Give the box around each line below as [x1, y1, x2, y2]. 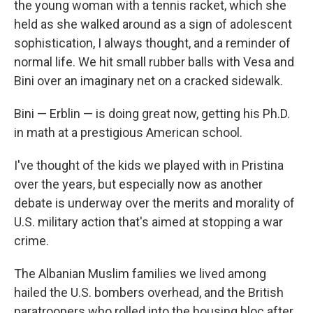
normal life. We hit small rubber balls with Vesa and [14, 54, 294, 69]
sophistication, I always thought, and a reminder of [14, 36, 291, 50]
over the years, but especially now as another [14, 177, 263, 191]
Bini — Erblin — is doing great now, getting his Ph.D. [14, 106, 290, 121]
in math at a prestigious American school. [14, 125, 242, 140]
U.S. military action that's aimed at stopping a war [14, 214, 283, 229]
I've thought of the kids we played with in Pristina [14, 158, 284, 173]
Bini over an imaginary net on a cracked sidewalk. [14, 73, 283, 88]
